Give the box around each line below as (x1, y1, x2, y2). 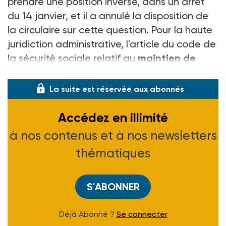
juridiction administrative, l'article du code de (8, 37, 216, 50)
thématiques (76, 145, 150, 160)
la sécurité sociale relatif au (8, 51, 138, 64)
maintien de (138, 51, 196, 64)
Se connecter (116, 209, 167, 219)
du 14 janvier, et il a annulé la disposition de (8, 9, 208, 22)
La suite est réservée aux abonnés (49, 84, 184, 94)
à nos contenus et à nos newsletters (9, 128, 217, 143)
